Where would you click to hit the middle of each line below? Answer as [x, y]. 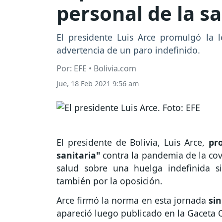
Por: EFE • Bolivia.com [96, 69]
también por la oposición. [111, 181]
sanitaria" [78, 155]
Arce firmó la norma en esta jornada [131, 200]
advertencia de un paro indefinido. [128, 50]
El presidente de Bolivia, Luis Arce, [133, 142]
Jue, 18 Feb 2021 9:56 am [98, 84]
